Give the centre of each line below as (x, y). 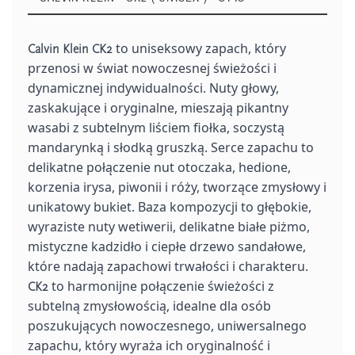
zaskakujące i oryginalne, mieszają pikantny (158, 107)
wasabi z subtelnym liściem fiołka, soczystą (156, 127)
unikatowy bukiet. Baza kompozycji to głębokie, (170, 206)
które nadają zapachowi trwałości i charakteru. (168, 266)
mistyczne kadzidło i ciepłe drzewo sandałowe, (167, 246)
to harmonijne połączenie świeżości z (161, 286)
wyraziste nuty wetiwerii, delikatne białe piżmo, (169, 226)
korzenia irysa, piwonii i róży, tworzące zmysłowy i (177, 187)
